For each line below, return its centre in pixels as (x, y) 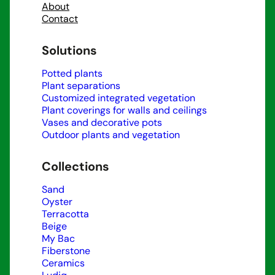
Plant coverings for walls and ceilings (124, 110)
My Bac (58, 239)
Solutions (69, 51)
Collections (76, 167)
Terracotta (65, 214)
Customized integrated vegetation (118, 98)
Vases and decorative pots (102, 123)
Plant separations (81, 86)
